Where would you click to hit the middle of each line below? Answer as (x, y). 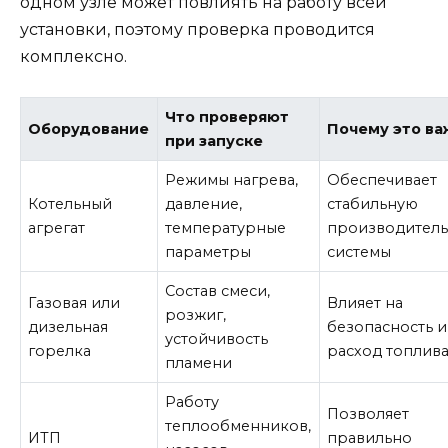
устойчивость (217, 338)
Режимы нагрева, (232, 179)
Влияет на (365, 302)
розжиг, (196, 314)
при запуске (214, 140)
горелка (60, 350)
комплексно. (73, 56)
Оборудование (89, 128)
